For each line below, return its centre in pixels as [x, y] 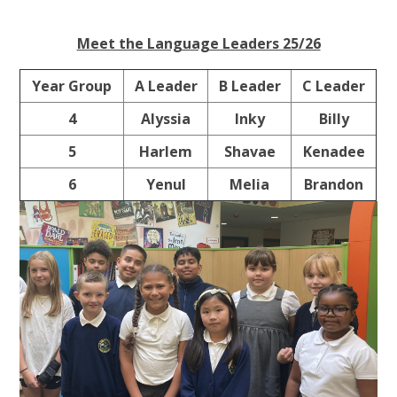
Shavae [249, 152]
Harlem [166, 152]
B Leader [249, 86]
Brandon [334, 185]
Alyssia [166, 119]
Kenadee [334, 152]
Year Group [72, 86]
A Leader [166, 86]
